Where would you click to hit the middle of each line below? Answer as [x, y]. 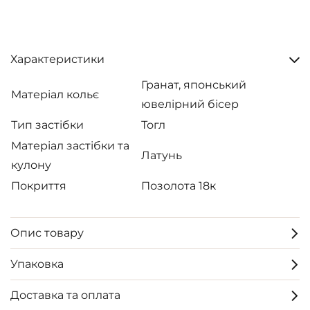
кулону [31, 165]
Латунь [162, 155]
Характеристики [57, 59]
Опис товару [47, 233]
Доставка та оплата [65, 295]
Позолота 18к [179, 186]
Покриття [39, 186]
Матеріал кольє [55, 94]
